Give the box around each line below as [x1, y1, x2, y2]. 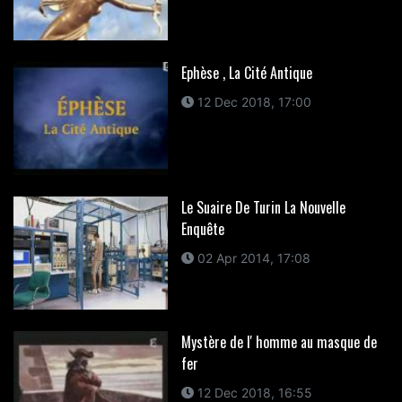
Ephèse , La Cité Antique [180, 61, 312, 83]
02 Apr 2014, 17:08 [193, 249, 310, 266]
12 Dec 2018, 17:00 [193, 93, 311, 109]
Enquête [180, 217, 224, 240]
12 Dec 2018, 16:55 [193, 384, 312, 400]
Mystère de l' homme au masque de [180, 330, 377, 353]
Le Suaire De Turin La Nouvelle [180, 196, 345, 218]
